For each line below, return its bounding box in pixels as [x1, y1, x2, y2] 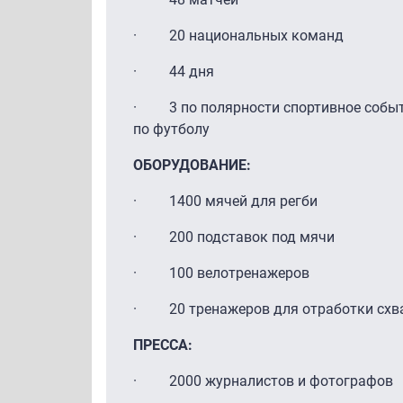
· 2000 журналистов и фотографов [133, 372, 393, 390]
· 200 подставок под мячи [133, 228, 335, 246]
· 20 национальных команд [133, 26, 344, 44]
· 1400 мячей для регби [133, 192, 318, 210]
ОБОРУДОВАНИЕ [133, 156, 246, 174]
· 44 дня [133, 62, 214, 80]
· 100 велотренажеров [133, 264, 309, 282]
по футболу [133, 120, 210, 138]
